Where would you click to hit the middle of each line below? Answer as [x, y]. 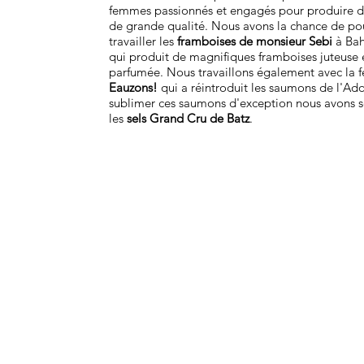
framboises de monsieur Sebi [255, 41]
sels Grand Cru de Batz [188, 118]
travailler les [143, 41]
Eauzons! [134, 87]
